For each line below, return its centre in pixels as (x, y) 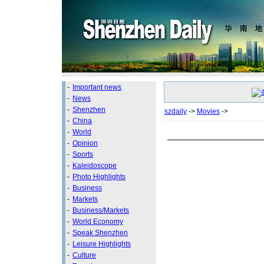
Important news (97, 87)
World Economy (98, 222)
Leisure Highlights (102, 244)
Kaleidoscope (95, 166)
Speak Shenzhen (100, 233)
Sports (83, 154)
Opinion (85, 143)
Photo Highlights (99, 177)
